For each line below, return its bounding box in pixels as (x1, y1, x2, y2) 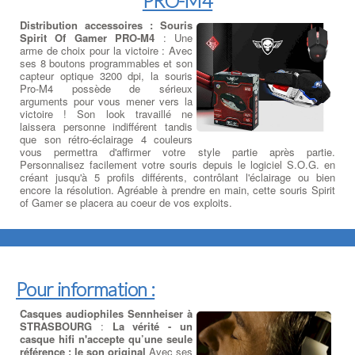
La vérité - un (112, 319, 193, 334)
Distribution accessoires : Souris (20, 17, 193, 32)
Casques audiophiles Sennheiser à (20, 306, 193, 322)
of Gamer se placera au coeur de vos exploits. (20, 194, 232, 210)
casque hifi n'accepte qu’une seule (20, 331, 193, 347)
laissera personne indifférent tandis (20, 118, 193, 134)
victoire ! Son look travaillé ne (20, 105, 193, 121)
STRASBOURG (20, 319, 92, 334)
